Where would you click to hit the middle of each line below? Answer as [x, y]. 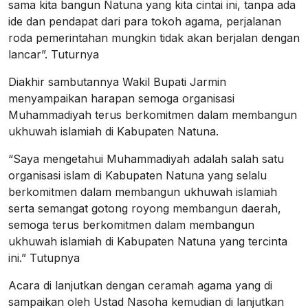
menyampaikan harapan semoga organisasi [121, 98]
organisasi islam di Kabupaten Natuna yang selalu [137, 175]
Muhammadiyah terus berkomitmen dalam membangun [153, 114]
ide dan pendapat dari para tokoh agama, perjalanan [145, 21]
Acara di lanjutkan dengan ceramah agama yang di [140, 285]
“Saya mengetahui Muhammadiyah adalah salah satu [146, 158]
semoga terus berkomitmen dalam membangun [131, 224]
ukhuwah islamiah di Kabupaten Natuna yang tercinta [148, 241]
